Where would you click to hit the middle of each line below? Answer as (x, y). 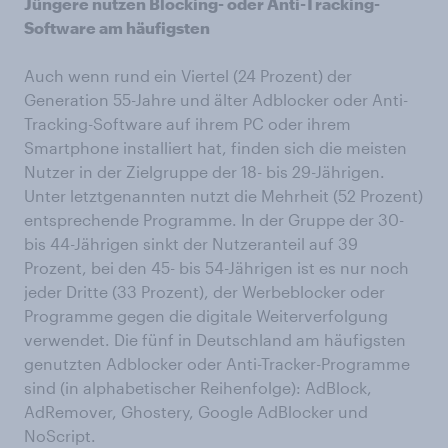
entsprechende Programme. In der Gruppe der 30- (214, 219)
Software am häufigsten (117, 27)
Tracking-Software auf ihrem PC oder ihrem (187, 123)
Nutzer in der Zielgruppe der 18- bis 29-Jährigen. (204, 171)
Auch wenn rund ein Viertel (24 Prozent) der (188, 75)
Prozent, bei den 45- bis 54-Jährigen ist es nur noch (216, 267)
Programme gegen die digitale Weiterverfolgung (206, 315)
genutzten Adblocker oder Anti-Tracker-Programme (217, 363)
